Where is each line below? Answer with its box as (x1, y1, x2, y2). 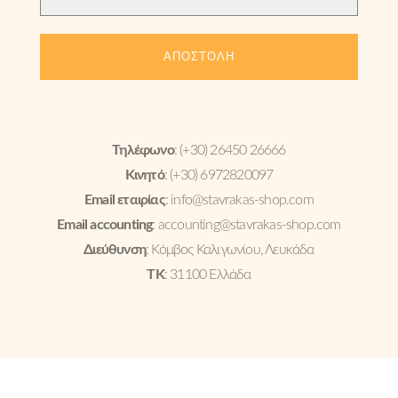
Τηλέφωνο (112, 143, 174, 157)
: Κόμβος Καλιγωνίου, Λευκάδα (146, 243, 314, 257)
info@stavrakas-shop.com (171, 193, 314, 207)
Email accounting (57, 218, 153, 232)
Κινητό (124, 168, 164, 182)
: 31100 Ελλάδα (163, 267, 251, 282)
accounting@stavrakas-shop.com (157, 218, 341, 232)
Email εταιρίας (84, 193, 165, 207)
